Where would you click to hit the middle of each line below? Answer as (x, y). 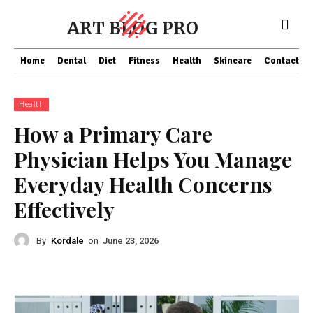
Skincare (233, 61)
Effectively (64, 210)
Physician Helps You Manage (153, 159)
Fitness (144, 61)
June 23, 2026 (131, 241)
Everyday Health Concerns (143, 184)
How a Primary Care (113, 134)
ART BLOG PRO (133, 28)
